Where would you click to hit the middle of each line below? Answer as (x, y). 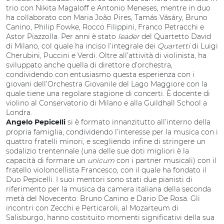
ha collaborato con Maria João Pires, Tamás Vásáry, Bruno (107, 17)
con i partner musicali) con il (166, 160)
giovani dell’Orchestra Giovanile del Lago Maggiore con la (107, 84)
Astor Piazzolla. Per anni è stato (62, 36)
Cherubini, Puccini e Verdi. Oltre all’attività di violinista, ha (106, 55)
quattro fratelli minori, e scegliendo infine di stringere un (106, 141)
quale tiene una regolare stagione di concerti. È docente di (108, 93)
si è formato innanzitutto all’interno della (139, 122)
